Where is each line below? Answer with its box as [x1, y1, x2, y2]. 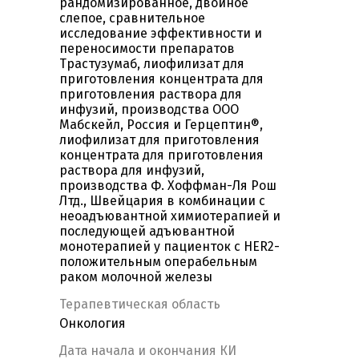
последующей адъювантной [59, 224, 235, 240]
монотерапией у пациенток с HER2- [59, 239, 280, 255]
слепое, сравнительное [59, 10, 205, 26]
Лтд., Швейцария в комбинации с [59, 193, 265, 209]
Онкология [59, 316, 126, 332]
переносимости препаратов [59, 41, 235, 57]
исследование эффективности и [59, 26, 262, 42]
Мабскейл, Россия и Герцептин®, [59, 117, 263, 133]
